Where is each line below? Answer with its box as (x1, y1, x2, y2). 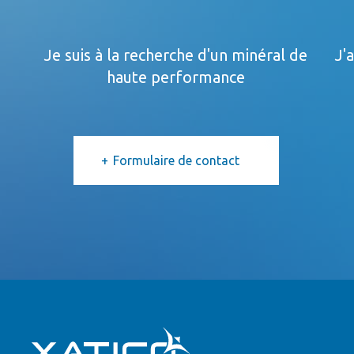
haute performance (107, 67, 246, 86)
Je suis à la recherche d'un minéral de (44, 45, 308, 64)
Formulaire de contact (112, 153, 239, 168)
